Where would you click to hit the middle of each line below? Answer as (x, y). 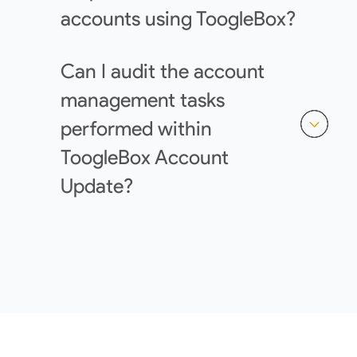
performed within (136, 128)
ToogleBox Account (145, 157)
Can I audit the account (163, 71)
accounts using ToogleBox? (178, 18)
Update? (97, 185)
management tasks (143, 99)
